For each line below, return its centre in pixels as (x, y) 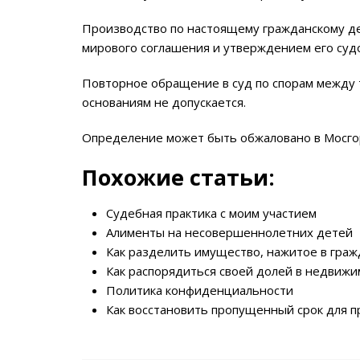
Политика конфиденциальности (200, 290)
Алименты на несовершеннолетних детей (229, 232)
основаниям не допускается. (164, 102)
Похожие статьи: (178, 177)
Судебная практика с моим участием (211, 213)
